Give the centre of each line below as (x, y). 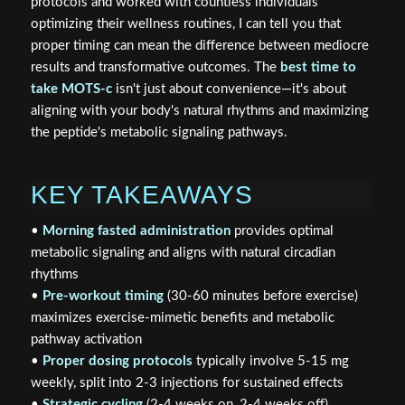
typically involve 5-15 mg (270, 362)
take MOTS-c (71, 89)
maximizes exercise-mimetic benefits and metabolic (182, 318)
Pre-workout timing (103, 297)
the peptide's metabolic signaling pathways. (159, 133)
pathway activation (86, 340)
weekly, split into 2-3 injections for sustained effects (187, 383)
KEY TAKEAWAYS (141, 195)
